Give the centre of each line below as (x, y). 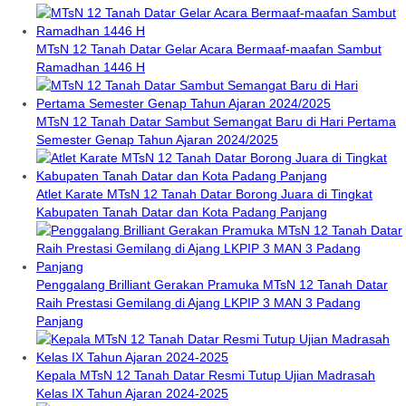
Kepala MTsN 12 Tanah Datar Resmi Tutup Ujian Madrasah (206, 375)
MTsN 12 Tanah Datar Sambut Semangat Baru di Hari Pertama (216, 121)
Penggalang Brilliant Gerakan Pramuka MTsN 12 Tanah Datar (212, 284)
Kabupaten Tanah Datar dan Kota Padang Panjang (182, 212)
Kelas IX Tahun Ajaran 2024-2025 (132, 393)
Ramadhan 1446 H (91, 67)
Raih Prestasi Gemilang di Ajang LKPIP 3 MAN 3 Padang (198, 302)
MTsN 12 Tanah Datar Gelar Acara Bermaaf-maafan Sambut (209, 48)
